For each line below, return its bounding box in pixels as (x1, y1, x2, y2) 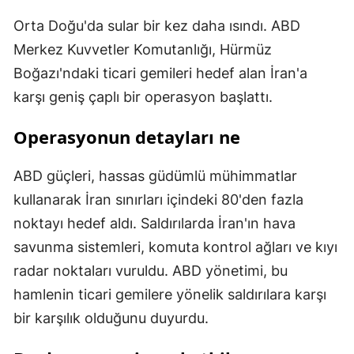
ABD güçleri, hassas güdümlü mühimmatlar (13, 167, 297, 184)
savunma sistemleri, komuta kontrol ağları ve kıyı (13, 238, 337, 255)
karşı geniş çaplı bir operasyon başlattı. (13, 88, 273, 105)
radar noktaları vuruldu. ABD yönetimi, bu (13, 262, 288, 279)
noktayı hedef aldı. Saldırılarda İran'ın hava (13, 214, 296, 232)
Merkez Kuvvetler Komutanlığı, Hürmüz (13, 40, 272, 58)
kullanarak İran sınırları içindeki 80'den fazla (13, 190, 303, 208)
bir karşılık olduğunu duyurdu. (13, 309, 209, 326)
